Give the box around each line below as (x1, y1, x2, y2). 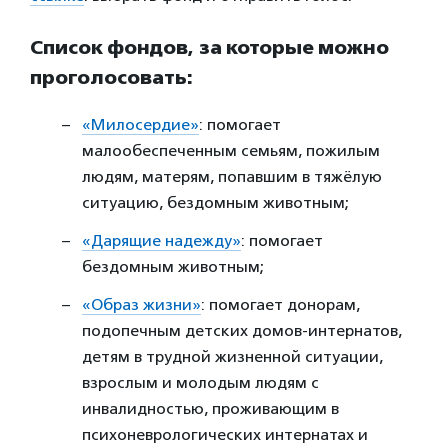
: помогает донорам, (201, 294, 360, 314)
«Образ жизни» (82, 294, 201, 314)
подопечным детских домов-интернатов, (82, 320, 402, 340)
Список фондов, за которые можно (30, 36, 389, 59)
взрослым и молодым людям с (82, 372, 319, 392)
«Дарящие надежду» (82, 230, 241, 250)
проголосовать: (30, 66, 193, 89)
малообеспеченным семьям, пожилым (82, 140, 380, 160)
